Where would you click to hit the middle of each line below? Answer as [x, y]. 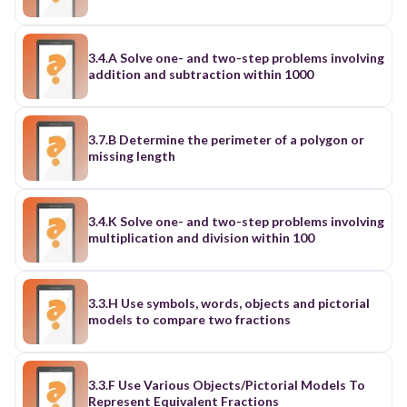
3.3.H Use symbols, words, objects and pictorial [229, 303]
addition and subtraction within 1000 [201, 74]
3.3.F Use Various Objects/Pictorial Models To [227, 384]
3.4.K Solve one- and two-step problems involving [236, 221]
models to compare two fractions [189, 319]
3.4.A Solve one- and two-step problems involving [236, 57]
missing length [132, 155]
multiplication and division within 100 [201, 237]
